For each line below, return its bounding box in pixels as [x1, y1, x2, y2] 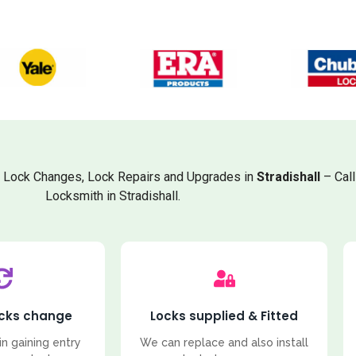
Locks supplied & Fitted [150, 307, 298, 324]
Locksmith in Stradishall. [45, 188, 180, 204]
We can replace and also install [140, 335, 308, 349]
